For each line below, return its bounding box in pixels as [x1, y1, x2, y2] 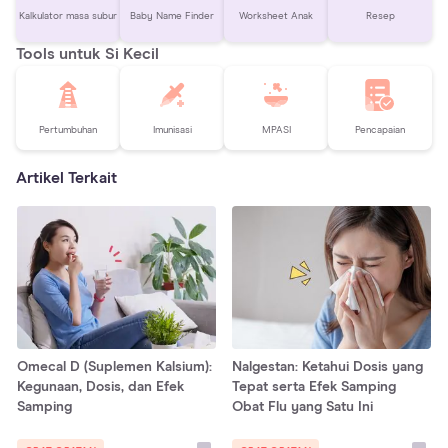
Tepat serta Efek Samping [232, 380, 396, 395]
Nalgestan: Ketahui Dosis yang [232, 360, 423, 375]
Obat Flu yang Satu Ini [232, 400, 373, 415]
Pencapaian [355, 124, 405, 135]
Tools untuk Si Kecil [16, 46, 159, 63]
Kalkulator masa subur [19, 10, 117, 21]
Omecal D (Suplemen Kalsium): [17, 360, 212, 375]
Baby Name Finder [130, 10, 214, 21]
